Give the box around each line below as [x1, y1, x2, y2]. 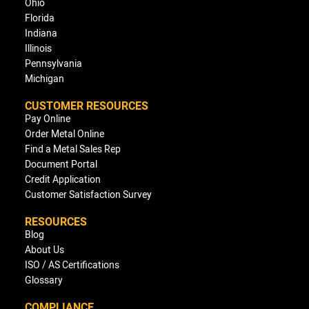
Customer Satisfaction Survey [25, 188, 152, 201]
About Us [25, 243, 64, 257]
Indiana [25, 26, 57, 40]
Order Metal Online [25, 127, 104, 141]
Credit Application [25, 172, 101, 186]
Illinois [25, 41, 52, 55]
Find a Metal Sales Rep [25, 142, 121, 156]
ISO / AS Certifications [25, 258, 119, 272]
